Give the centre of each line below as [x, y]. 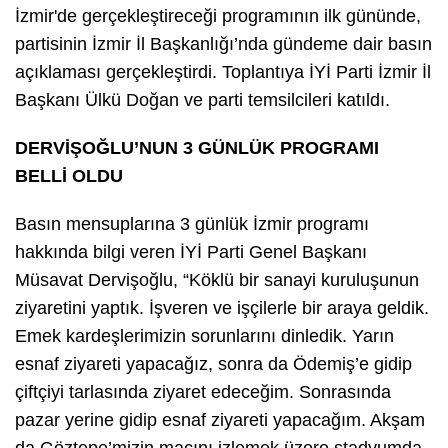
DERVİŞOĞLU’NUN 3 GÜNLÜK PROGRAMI [197, 147]
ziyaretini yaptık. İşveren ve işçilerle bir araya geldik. [222, 307]
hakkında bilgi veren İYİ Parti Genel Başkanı [191, 251]
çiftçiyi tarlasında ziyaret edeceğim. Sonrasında [203, 391]
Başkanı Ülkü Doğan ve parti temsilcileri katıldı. [205, 99]
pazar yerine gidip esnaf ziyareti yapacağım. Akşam [220, 419]
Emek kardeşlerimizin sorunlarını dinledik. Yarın [204, 335]
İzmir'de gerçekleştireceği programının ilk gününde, [218, 15]
